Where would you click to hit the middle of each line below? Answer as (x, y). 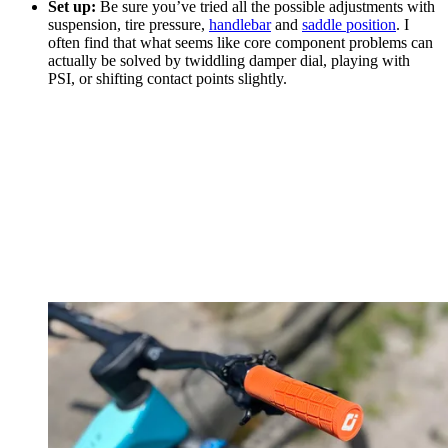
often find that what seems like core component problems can (240, 43)
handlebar (240, 25)
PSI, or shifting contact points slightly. (167, 79)
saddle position (349, 25)
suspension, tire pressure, (128, 25)
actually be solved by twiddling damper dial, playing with (229, 61)
